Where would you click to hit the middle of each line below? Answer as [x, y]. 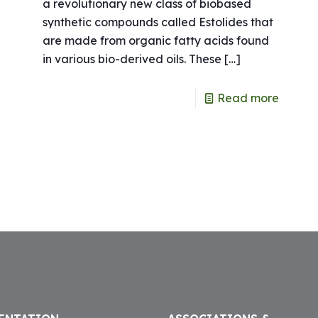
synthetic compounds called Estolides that [158, 22]
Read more [248, 98]
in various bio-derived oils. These [132, 59]
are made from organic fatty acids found [155, 41]
